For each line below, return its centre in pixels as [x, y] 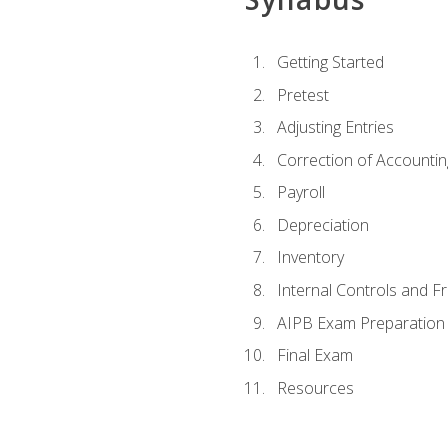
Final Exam [314, 355]
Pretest [302, 94]
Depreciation [322, 224]
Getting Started [330, 62]
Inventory [310, 257]
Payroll [300, 192]
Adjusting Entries [335, 127]
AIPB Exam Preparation [360, 322]
